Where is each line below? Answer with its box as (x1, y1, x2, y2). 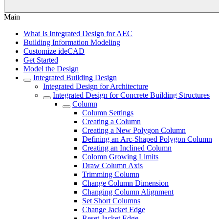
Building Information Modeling (23, 38, 120, 46)
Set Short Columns (82, 197, 140, 205)
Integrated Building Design (33, 73, 117, 82)
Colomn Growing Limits (82, 153, 158, 161)
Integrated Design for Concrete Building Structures (53, 91, 210, 99)
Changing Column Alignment (82, 188, 174, 196)
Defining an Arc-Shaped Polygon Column (82, 135, 212, 143)
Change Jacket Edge (82, 205, 145, 214)
